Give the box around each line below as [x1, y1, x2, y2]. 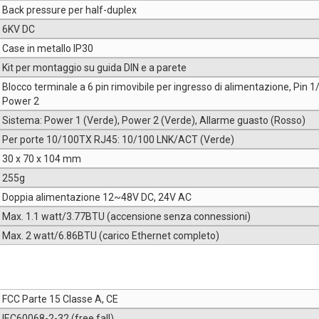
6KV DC [2, 23, 35, 36]
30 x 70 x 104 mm [2, 153, 81, 165]
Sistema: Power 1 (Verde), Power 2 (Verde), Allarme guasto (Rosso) [2, 115, 305, 127]
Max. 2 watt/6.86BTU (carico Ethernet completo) [2, 230, 219, 242]
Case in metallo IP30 [2, 43, 93, 55]
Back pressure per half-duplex [2, 4, 137, 16]
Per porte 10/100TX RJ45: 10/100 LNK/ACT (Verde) [2, 134, 234, 146]
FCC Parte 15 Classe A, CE [2, 293, 118, 305]
